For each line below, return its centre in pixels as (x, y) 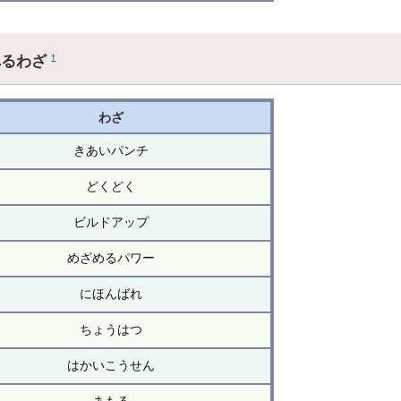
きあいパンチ (111, 151)
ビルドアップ (111, 222)
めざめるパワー (111, 258)
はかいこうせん (111, 366)
